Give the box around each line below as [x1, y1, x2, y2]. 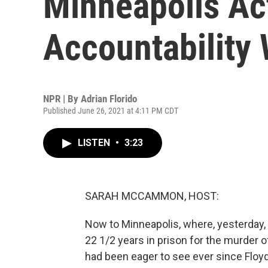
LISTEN [78, 137, 112, 148]
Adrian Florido [81, 93, 137, 105]
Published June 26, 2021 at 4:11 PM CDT [43, 106, 178, 115]
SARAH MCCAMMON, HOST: [85, 190, 219, 202]
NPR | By [43, 93, 81, 105]
